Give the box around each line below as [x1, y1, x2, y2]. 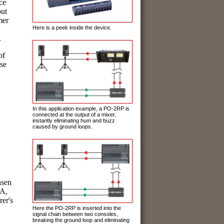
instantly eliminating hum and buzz [32, 117, 115, 124]
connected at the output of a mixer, [32, 111, 116, 118]
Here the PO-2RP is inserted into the [32, 204, 121, 211]
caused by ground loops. [32, 123, 92, 130]
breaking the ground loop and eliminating [32, 216, 129, 223]
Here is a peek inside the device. [32, 24, 111, 30]
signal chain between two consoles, [32, 210, 118, 217]
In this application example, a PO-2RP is [32, 105, 129, 112]
